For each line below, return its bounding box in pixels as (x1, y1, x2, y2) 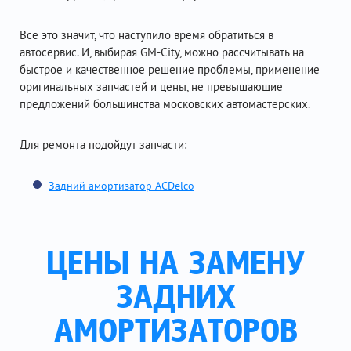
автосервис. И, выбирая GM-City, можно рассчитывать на (20, 45, 304, 60)
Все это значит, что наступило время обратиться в (20, 27, 273, 42)
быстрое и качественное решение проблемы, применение (20, 62, 320, 77)
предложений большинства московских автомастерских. (20, 96, 310, 111)
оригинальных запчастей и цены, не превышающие (20, 79, 283, 94)
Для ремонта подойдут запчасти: (20, 137, 186, 152)
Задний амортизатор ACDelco (49, 179, 194, 193)
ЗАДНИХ (115, 283, 236, 317)
